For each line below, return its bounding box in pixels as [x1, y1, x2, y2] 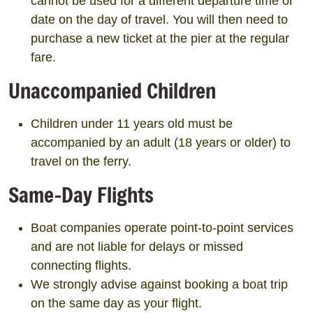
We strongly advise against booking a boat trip [31, 277, 288, 291]
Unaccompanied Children [8, 77, 216, 104]
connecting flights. [31, 259, 131, 272]
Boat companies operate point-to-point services [31, 221, 293, 235]
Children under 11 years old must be [31, 117, 233, 131]
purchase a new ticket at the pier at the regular [31, 31, 289, 45]
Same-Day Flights [8, 181, 154, 208]
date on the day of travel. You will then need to [31, 13, 288, 27]
